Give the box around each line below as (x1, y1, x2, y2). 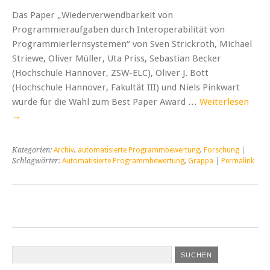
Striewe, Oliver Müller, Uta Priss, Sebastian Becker (12, 52, 221, 64)
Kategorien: (12, 145, 54, 154)
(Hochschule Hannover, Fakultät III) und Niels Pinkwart (12, 81, 240, 93)
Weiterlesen (199, 96, 249, 107)
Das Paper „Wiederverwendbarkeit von (12, 9, 173, 20)
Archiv (54, 145, 74, 154)
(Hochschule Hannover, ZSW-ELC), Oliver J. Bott (12, 67, 209, 78)
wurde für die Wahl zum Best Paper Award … (12, 96, 199, 107)
